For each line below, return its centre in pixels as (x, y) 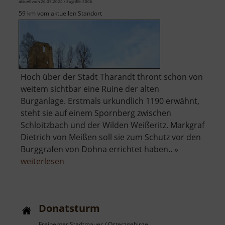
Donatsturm (69, 208)
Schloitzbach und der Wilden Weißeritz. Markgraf (113, 125)
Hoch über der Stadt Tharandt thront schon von (112, 77)
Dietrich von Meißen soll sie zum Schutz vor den (111, 137)
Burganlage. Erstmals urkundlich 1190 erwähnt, (110, 101)
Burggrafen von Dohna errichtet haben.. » (99, 149)
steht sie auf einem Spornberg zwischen (96, 113)
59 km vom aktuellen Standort (60, 14)
